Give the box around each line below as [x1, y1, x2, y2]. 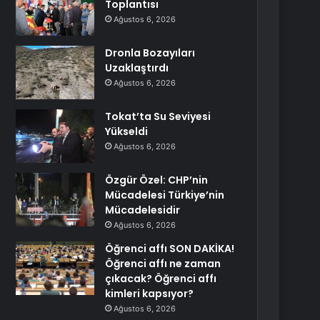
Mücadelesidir [105, 203, 181, 217]
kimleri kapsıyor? [105, 286, 194, 301]
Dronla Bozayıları [105, 46, 196, 60]
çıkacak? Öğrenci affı [105, 271, 217, 286]
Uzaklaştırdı [105, 61, 169, 75]
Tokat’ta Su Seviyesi [105, 109, 211, 124]
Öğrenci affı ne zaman [105, 256, 221, 271]
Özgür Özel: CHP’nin [105, 173, 209, 187]
